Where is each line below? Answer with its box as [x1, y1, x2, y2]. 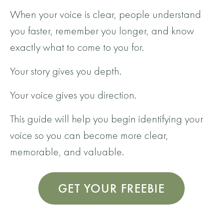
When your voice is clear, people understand [10, 7, 201, 22]
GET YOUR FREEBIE [58, 180, 165, 197]
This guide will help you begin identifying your [10, 111, 203, 126]
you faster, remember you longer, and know [10, 23, 194, 38]
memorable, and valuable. [10, 144, 124, 159]
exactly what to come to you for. [10, 40, 144, 55]
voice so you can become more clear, [10, 128, 168, 143]
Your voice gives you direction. [10, 88, 136, 103]
